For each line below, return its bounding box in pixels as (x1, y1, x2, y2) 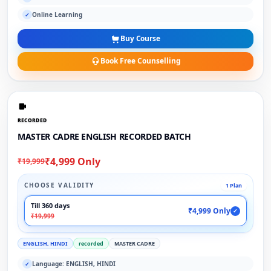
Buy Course (120, 33, 160, 44)
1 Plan (226, 181, 242, 190)
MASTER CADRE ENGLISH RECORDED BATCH (18, 131, 191, 142)
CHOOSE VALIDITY (24, 181, 94, 190)
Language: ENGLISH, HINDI (32, 259, 116, 268)
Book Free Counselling (100, 56, 181, 67)
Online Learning (32, 10, 82, 19)
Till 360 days (31, 201, 70, 211)
